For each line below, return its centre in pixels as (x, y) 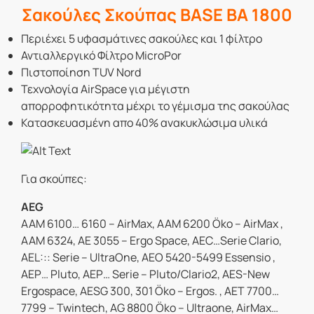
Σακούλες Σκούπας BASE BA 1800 (157, 15)
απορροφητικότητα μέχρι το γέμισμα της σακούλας (155, 106)
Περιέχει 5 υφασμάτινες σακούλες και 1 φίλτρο (142, 39)
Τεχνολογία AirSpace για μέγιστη (105, 89)
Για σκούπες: (54, 179)
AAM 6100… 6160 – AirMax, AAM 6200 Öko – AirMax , (152, 224)
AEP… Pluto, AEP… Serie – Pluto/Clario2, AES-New (145, 274)
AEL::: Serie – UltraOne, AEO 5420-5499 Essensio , (148, 258)
